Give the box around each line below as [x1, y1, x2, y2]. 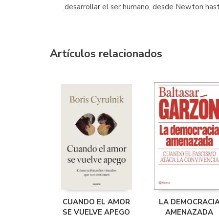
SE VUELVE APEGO [63, 207, 130, 217]
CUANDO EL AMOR [63, 197, 130, 207]
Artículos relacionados [50, 46, 162, 61]
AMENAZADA [165, 207, 213, 217]
